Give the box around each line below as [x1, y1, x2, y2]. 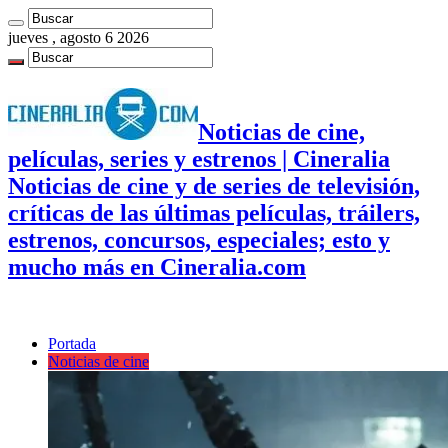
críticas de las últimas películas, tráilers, [8, 199, 420, 226]
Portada [48, 334, 96, 352]
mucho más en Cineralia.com [8, 253, 306, 280]
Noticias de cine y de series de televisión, [8, 172, 420, 199]
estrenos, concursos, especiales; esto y [8, 226, 390, 253]
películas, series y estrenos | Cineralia [8, 145, 390, 172]
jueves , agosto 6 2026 [8, 29, 149, 46]
